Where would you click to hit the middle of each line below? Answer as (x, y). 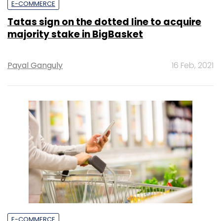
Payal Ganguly (35, 65)
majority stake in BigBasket (75, 34)
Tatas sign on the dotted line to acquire (104, 22)
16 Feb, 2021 (193, 65)
